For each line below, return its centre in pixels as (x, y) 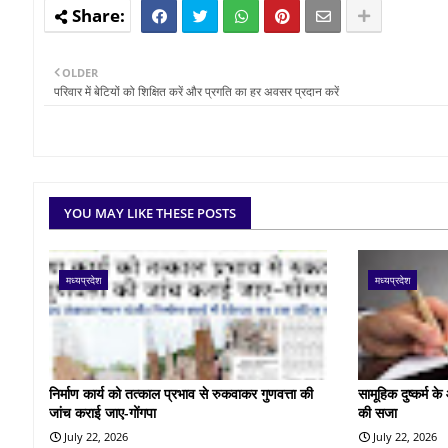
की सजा (378, 412)
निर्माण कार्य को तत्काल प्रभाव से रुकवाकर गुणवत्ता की (181, 393)
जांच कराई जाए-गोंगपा (102, 412)
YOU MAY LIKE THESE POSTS (150, 213)
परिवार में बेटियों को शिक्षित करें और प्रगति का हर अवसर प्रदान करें (196, 91)
